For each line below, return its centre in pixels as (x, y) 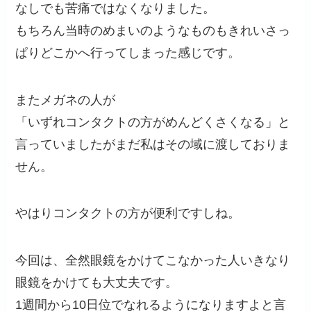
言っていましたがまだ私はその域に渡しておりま (153, 144)
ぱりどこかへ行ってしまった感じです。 (128, 52)
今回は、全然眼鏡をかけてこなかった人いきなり (153, 261)
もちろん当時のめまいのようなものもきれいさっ (153, 30)
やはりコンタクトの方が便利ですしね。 (128, 213)
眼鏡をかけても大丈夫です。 (97, 283)
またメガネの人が (66, 100)
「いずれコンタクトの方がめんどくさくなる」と (153, 122)
